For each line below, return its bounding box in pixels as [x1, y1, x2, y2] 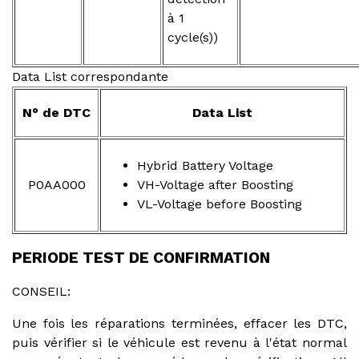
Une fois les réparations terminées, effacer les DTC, [12, 315, 347, 331]
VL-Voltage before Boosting [137, 196, 302, 212]
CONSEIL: [12, 283, 71, 299]
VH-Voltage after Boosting [137, 176, 293, 192]
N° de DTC [22, 104, 91, 120]
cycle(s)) [167, 29, 218, 45]
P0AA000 [27, 176, 86, 192]
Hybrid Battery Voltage [137, 157, 273, 173]
